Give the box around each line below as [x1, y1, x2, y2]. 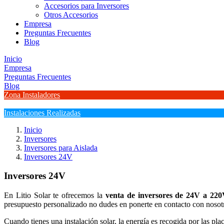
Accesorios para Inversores [44, 1, 129, 10]
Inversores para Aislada [24, 143, 97, 152]
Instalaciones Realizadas [4, 108, 80, 117]
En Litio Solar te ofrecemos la [4, 191, 105, 200]
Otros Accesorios [44, 10, 98, 19]
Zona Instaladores [4, 90, 60, 99]
